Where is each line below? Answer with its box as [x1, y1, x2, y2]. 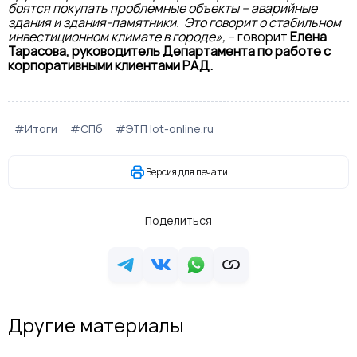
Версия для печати [146, 165, 228, 178]
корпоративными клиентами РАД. [8, 57, 213, 74]
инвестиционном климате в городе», [8, 28, 228, 45]
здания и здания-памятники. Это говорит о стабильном [8, 14, 341, 31]
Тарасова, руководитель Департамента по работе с [8, 42, 331, 60]
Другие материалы [8, 312, 184, 338]
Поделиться [145, 213, 212, 228]
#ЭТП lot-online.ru [116, 121, 214, 136]
